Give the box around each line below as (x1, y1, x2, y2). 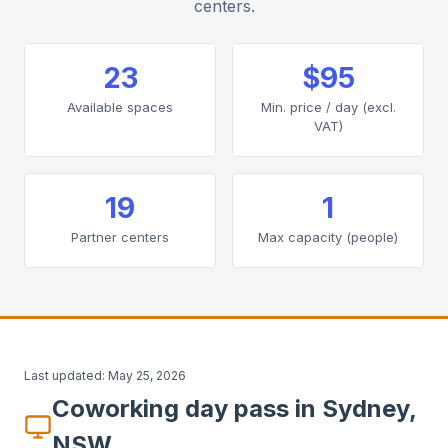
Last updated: (24, 368, 105, 383)
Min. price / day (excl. (260, 99, 396, 115)
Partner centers (71, 229, 169, 245)
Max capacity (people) (258, 229, 398, 245)
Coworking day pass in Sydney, (52, 394, 416, 423)
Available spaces (67, 99, 173, 115)
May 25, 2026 (108, 368, 186, 383)
